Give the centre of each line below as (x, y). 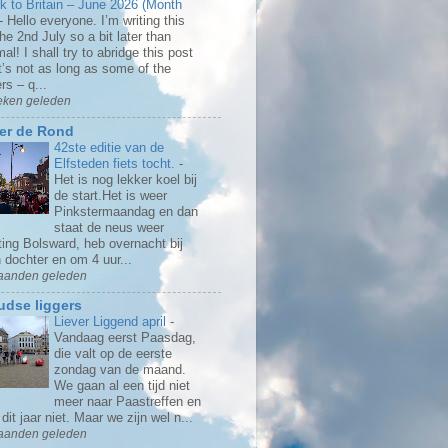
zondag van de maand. (120, 370)
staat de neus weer (109, 227)
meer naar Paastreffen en (127, 402)
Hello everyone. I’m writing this (96, 20)
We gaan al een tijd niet (122, 386)
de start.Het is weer (110, 195)
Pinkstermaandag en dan (126, 211)
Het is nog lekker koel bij (125, 179)
